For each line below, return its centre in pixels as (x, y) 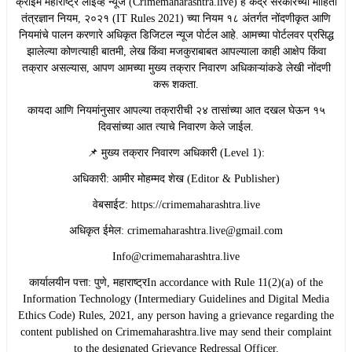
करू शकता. (176, 84)
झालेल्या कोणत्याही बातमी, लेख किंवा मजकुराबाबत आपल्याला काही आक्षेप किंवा (176, 51)
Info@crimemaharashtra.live (176, 256)
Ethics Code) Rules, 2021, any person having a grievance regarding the (176, 315)
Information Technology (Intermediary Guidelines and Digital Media (176, 299)
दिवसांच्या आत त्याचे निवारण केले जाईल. (176, 126)
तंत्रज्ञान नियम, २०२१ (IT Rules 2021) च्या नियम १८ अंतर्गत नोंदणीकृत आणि (176, 18)
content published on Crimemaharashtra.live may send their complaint (176, 332)
